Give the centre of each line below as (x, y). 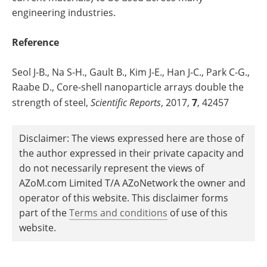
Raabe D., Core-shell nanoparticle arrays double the (128, 87)
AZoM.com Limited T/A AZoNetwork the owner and (132, 183)
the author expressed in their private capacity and (131, 153)
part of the (44, 213)
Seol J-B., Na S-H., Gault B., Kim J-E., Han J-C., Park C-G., (131, 72)
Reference (35, 43)
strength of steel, (51, 103)
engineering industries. (64, 13)
